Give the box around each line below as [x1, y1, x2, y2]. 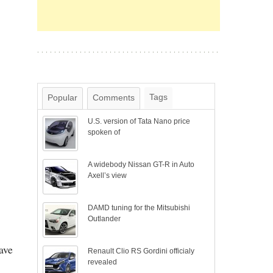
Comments [93, 93, 135, 102]
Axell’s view [88, 171, 127, 180]
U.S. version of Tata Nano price [88, 117, 191, 126]
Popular [48, 93, 77, 102]
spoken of [88, 128, 121, 136]
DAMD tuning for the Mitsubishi [88, 204, 191, 212]
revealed [88, 258, 118, 266]
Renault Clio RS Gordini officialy [88, 247, 195, 255]
